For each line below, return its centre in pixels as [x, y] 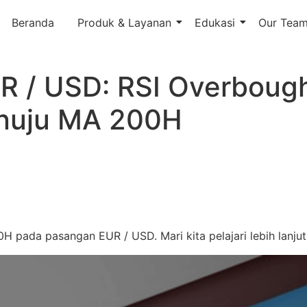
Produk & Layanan [124, 23]
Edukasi [214, 23]
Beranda [33, 23]
